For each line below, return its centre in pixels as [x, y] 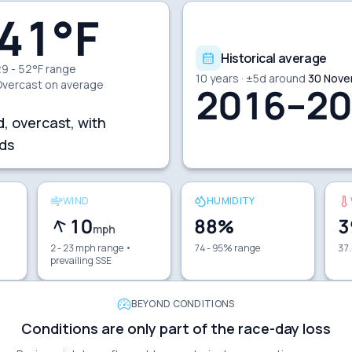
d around [282, 78]
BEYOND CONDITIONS [183, 303]
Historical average [274, 58]
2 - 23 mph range [87, 247]
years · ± [230, 78]
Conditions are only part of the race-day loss [176, 328]
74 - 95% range [227, 247]
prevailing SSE [81, 260]
